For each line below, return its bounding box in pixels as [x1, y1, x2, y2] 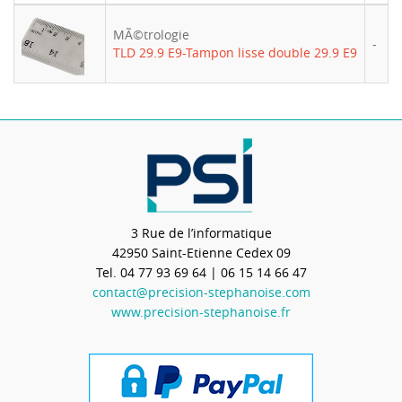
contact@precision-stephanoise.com [92, 284, 310, 301]
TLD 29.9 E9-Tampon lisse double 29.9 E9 [113, 44, 357, 61]
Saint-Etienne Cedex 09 [151, 244, 291, 261]
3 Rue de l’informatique [130, 224, 272, 241]
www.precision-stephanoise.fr [111, 303, 291, 320]
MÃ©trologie [113, 26, 189, 43]
